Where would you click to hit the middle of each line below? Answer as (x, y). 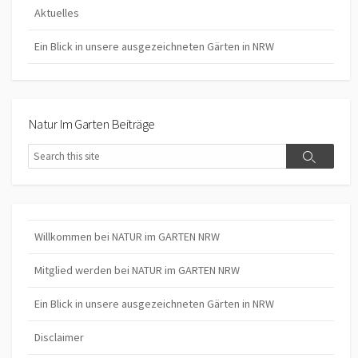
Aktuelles (57, 12)
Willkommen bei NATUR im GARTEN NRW (127, 237)
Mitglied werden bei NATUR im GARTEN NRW (137, 270)
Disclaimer (59, 338)
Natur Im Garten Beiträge (91, 123)
